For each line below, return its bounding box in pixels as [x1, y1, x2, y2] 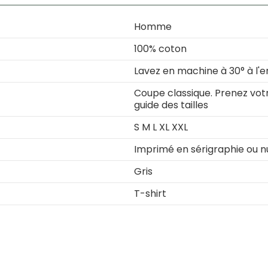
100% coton [134, 42, 187, 56]
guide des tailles [134, 98, 208, 112]
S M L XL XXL [134, 120, 188, 135]
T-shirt [134, 187, 166, 201]
